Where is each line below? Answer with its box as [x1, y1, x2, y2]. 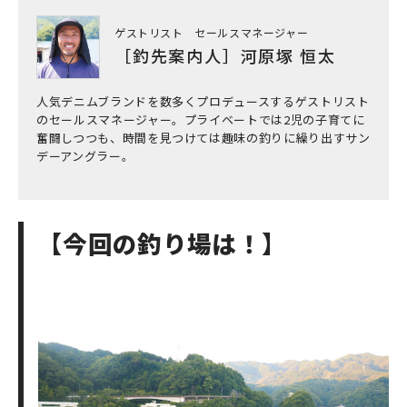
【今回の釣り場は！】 [38, 225, 287, 262]
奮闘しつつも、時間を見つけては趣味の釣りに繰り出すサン [36, 129, 371, 147]
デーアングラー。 [36, 147, 134, 165]
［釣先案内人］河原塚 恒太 [114, 44, 336, 68]
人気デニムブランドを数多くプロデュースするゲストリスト [36, 93, 370, 111]
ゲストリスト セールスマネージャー [114, 25, 309, 41]
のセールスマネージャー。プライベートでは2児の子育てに [36, 111, 365, 129]
